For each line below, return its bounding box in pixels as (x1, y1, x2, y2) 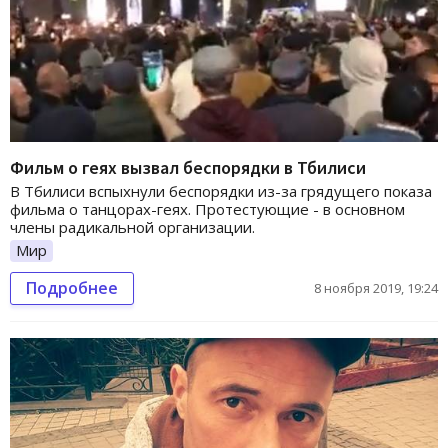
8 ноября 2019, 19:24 (314, 278, 438, 297)
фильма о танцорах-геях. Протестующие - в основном (10, 199, 405, 220)
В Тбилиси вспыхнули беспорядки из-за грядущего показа (10, 181, 432, 202)
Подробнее (26, 276, 118, 299)
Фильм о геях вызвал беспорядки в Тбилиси (10, 156, 366, 180)
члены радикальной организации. (10, 217, 255, 238)
